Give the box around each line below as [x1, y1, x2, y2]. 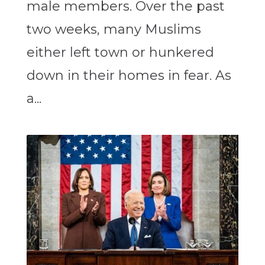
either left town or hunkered [26, 44, 214, 61]
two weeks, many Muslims [26, 21, 201, 38]
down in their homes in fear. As [26, 67, 231, 84]
